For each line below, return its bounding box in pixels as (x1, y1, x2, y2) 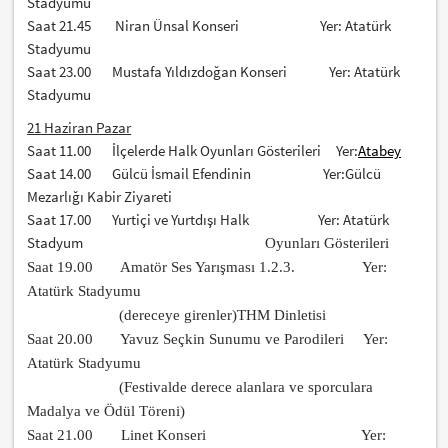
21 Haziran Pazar (27, 118, 132, 138)
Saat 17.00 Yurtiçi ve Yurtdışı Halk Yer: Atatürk (27, 210, 390, 230)
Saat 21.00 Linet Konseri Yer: (27, 427, 387, 444)
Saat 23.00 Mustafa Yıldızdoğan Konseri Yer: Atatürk (27, 62, 401, 82)
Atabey (358, 141, 402, 161)
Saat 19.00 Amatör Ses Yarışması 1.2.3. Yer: (27, 259, 388, 276)
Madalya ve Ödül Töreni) (27, 403, 186, 420)
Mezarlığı (27, 187, 88, 207)
